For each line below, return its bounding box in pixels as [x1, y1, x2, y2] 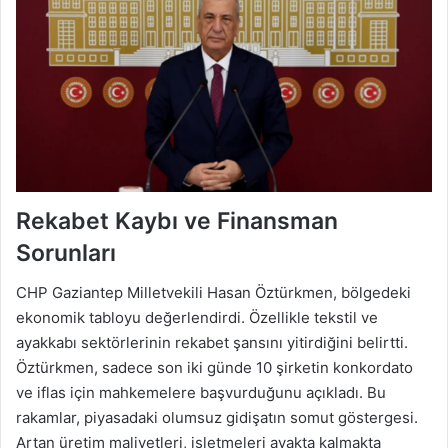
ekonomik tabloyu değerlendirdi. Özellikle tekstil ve [16, 308, 378, 328]
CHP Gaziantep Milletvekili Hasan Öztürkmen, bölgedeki [16, 283, 411, 303]
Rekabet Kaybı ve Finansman [16, 206, 338, 235]
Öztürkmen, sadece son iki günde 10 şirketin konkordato [16, 358, 413, 378]
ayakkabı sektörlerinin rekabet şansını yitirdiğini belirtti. [16, 333, 408, 353]
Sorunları [16, 238, 116, 267]
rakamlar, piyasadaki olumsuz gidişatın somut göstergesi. [16, 408, 418, 428]
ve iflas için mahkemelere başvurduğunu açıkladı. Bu [16, 383, 386, 403]
